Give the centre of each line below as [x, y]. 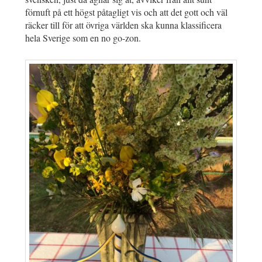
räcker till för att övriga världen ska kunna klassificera [123, 25]
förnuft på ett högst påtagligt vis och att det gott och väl [126, 12]
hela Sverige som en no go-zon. [83, 38]
